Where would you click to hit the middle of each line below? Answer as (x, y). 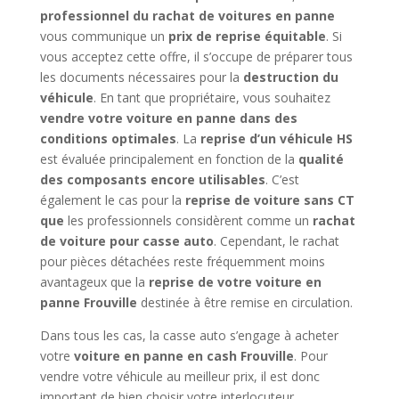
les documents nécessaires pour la (141, 77)
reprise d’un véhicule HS (276, 139)
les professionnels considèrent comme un (188, 221)
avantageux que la (94, 282)
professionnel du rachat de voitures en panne (187, 16)
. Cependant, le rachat (276, 241)
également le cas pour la (112, 200)
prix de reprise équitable (247, 37)
